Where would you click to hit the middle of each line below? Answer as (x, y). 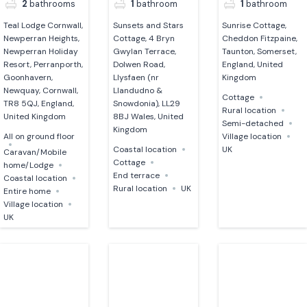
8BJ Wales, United (148, 116)
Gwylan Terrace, (144, 51)
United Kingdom (35, 116)
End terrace (136, 175)
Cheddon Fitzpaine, (259, 38)
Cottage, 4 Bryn (144, 38)
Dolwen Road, (139, 64)
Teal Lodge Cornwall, (44, 25)
